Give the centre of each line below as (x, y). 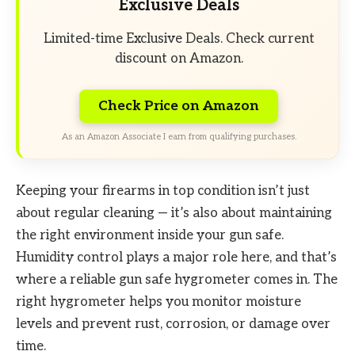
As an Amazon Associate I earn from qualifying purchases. (179, 137)
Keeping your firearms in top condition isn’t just (163, 191)
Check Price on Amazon (179, 107)
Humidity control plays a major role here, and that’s (176, 258)
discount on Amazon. (179, 58)
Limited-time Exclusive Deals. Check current (179, 38)
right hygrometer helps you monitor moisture (158, 302)
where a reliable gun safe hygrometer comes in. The (177, 280)
